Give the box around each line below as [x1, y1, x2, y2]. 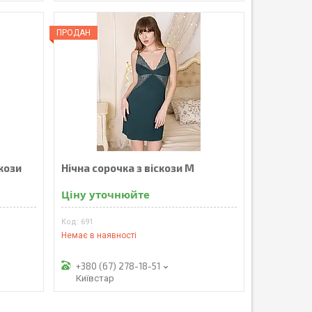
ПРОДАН [56, 27, 91, 38]
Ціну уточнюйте [61, 187, 150, 201]
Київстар [75, 272, 114, 283]
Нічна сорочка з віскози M [61, 161, 194, 174]
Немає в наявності [61, 230, 136, 240]
